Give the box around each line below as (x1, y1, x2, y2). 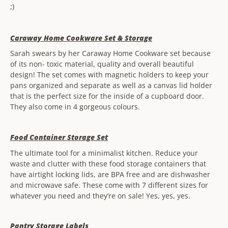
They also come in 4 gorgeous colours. (10, 102, 142, 112)
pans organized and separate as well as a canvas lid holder (10, 80, 212, 91)
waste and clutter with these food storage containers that (10, 158, 206, 168)
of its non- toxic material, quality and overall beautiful (10, 59, 194, 69)
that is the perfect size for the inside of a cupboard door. (10, 91, 204, 101)
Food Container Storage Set (10, 132, 108, 142)
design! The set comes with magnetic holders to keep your (10, 70, 209, 80)
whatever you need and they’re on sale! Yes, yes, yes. (10, 190, 192, 201)
